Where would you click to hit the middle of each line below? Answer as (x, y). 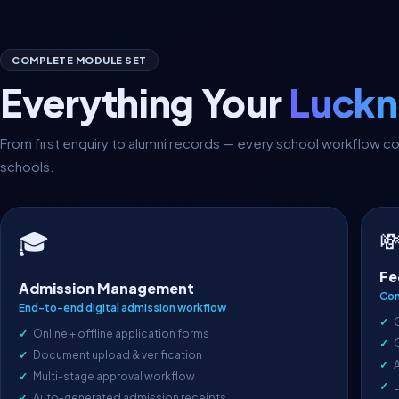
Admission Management (106, 288)
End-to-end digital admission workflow (122, 308)
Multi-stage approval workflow (114, 376)
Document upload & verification (118, 355)
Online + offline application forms (121, 334)
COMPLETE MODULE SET (79, 60)
